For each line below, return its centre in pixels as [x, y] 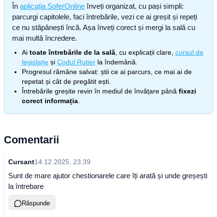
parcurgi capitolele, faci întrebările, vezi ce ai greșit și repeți [105, 17]
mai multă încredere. [45, 38]
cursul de [189, 52]
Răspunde [36, 203]
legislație [35, 62]
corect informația [50, 101]
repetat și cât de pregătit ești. [66, 81]
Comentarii [31, 140]
